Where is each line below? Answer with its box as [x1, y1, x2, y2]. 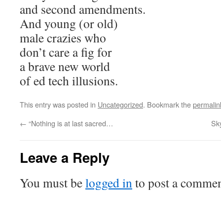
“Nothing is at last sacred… [27, 118, 113, 128]
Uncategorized [98, 99, 143, 110]
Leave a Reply [20, 147, 110, 167]
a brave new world [20, 58, 110, 74]
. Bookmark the [143, 99, 193, 110]
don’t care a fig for [20, 43, 112, 60]
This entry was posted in [20, 99, 98, 110]
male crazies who [20, 29, 106, 46]
